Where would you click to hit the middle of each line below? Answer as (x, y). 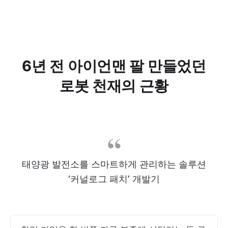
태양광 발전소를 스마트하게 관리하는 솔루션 (114, 164)
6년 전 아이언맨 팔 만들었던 (114, 66)
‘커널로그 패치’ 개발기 (114, 179)
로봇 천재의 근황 (114, 86)
